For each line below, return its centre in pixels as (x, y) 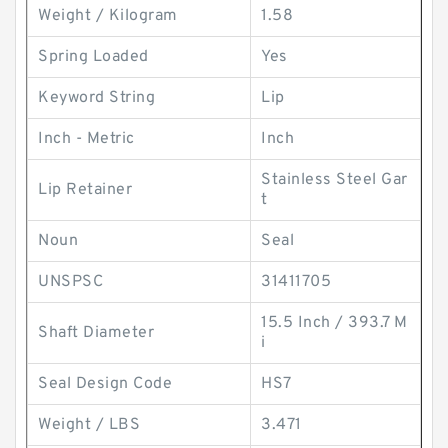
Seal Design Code (105, 384)
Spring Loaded (93, 57)
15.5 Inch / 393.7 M (334, 323)
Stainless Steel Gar (334, 180)
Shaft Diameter (96, 333)
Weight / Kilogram (108, 16)
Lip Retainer (85, 190)
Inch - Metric (86, 139)
